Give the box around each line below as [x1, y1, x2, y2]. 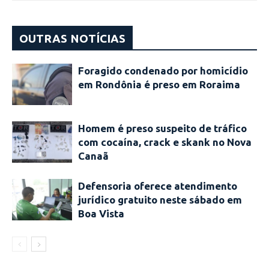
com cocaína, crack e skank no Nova [78, 136, 252, 148]
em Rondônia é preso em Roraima [78, 79, 240, 91]
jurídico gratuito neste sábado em [78, 194, 242, 206]
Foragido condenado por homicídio [78, 65, 248, 77]
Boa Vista [78, 208, 124, 220]
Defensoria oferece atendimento [78, 180, 237, 192]
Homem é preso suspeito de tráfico [78, 122, 247, 134]
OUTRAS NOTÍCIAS [19, 32, 125, 46]
